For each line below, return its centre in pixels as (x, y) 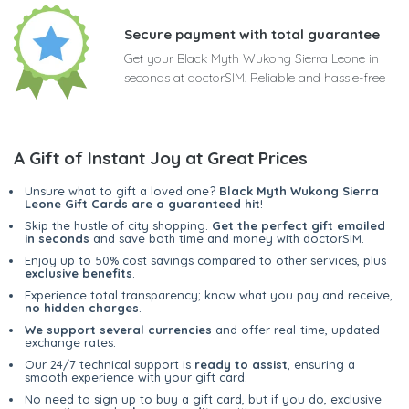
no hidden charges (82, 308)
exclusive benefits (79, 273)
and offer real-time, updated (296, 330)
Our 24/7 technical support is (110, 365)
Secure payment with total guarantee (252, 35)
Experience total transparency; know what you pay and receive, (209, 295)
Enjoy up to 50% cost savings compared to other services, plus (205, 261)
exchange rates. (70, 343)
